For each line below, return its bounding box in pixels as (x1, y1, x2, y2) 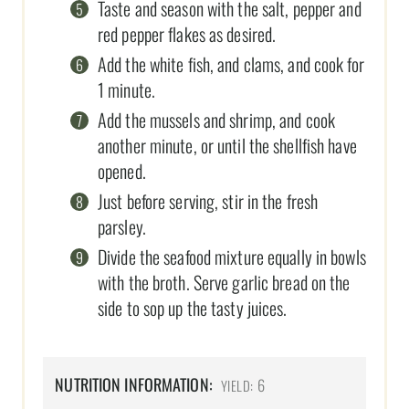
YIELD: (220, 375, 254, 396)
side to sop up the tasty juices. (98, 294, 288, 322)
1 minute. (98, 76, 155, 104)
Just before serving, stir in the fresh (98, 187, 319, 215)
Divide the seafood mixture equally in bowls (98, 243, 366, 271)
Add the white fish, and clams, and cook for (98, 50, 364, 79)
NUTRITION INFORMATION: (55, 372, 213, 397)
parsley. (98, 213, 146, 241)
